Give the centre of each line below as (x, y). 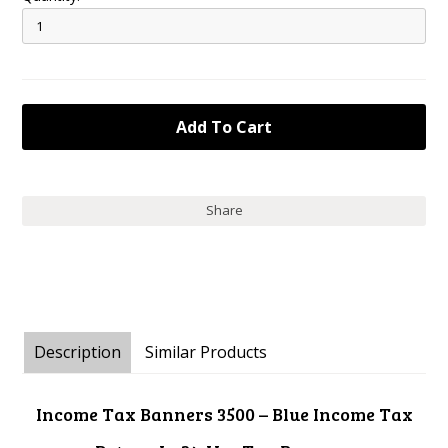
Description (78, 352)
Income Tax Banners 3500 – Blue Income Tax (224, 414)
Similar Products (206, 352)
